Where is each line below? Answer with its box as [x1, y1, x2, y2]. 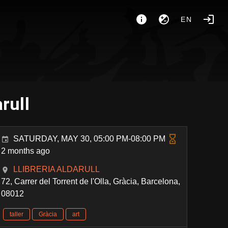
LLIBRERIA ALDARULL [13, 165, 100, 174]
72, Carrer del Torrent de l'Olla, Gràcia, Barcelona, [1, 177, 181, 186]
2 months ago [1, 147, 50, 155]
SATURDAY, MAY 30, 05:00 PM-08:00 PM [13, 134, 166, 143]
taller [10, 211, 24, 218]
